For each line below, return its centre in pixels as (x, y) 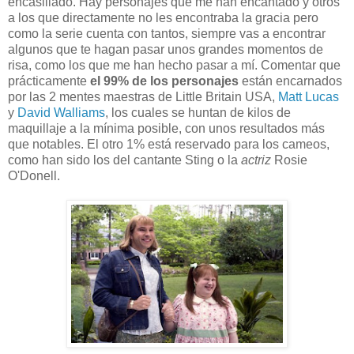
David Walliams (61, 113)
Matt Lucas (309, 97)
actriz (256, 160)
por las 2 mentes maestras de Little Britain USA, (143, 97)
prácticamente (49, 81)
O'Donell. (34, 176)
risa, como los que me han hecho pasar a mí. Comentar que (174, 66)
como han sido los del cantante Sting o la (124, 160)
